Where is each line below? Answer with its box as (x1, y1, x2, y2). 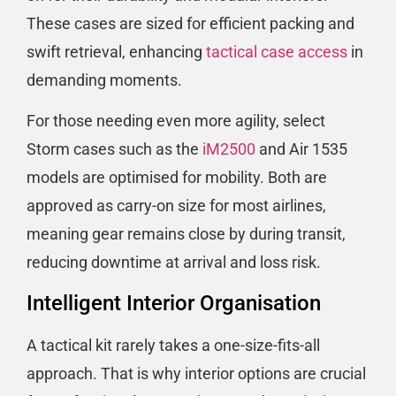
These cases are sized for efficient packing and (27, 13, 354, 33)
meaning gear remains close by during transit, (27, 225, 346, 244)
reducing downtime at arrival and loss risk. (27, 253, 321, 272)
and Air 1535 (255, 140, 347, 159)
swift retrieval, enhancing (27, 42, 206, 61)
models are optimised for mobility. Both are (27, 168, 327, 187)
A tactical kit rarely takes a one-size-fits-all (27, 335, 320, 354)
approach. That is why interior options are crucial (27, 363, 366, 383)
